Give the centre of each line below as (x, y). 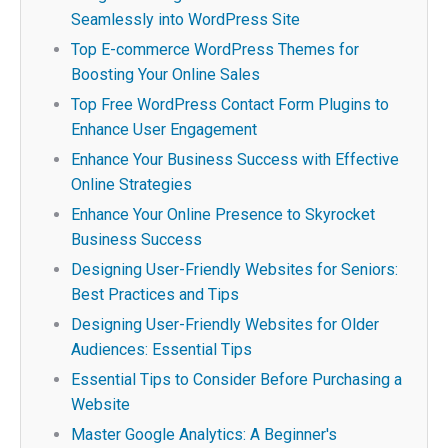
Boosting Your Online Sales (165, 74)
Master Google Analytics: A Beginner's (204, 434)
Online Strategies (131, 184)
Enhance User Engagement (164, 129)
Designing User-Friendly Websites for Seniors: (234, 269)
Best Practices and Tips (155, 294)
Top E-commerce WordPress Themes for (215, 49)
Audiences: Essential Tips (161, 349)
